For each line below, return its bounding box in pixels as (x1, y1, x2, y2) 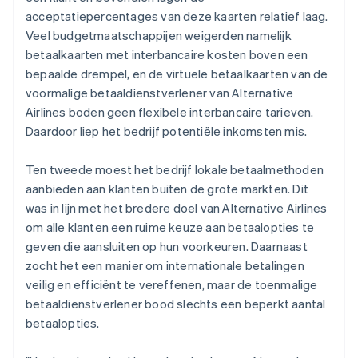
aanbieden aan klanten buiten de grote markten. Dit (26, 180, 309, 197)
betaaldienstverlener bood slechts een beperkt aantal (26, 295, 326, 312)
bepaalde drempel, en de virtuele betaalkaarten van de (26, 65, 328, 82)
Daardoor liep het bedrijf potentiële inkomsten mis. (26, 122, 308, 139)
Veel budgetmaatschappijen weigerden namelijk (26, 26, 292, 43)
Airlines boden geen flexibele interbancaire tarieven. (26, 103, 314, 120)
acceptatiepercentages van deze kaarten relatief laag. (26, 7, 328, 24)
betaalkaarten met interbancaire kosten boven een (26, 46, 308, 62)
